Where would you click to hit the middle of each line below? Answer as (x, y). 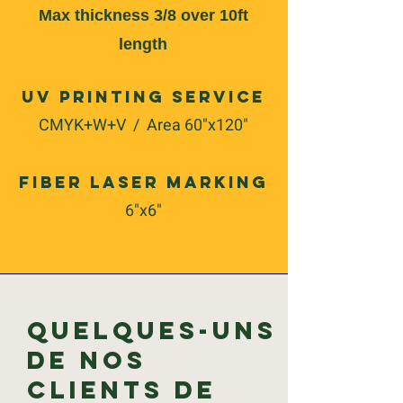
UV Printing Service (143, 97)
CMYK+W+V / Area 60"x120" (143, 125)
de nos (87, 360)
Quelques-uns (152, 330)
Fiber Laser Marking (143, 182)
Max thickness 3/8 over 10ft (143, 15)
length (143, 44)
